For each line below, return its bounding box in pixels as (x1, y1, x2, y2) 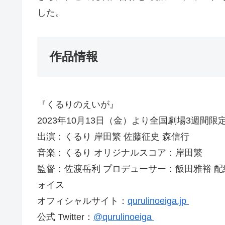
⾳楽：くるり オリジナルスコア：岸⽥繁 (37, 148, 202, 158)
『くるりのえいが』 (37, 99, 119, 110)
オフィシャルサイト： (37, 196, 128, 206)
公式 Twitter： (37, 212, 93, 222)
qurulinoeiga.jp (128, 196, 189, 206)
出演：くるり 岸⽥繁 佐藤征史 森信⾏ (37, 132, 189, 142)
